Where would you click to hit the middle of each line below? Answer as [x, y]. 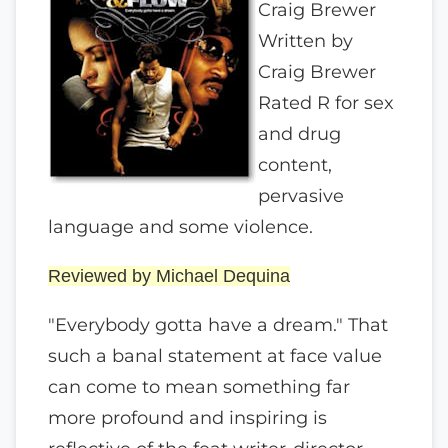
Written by [305, 41]
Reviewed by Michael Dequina [169, 275]
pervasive [301, 196]
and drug [299, 134]
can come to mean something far [199, 387]
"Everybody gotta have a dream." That [218, 325]
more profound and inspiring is [187, 418]
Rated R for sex [326, 103]
